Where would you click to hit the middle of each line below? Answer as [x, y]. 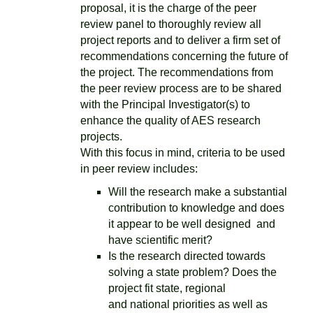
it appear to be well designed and [192, 224]
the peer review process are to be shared [181, 88]
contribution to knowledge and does [196, 208]
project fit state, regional [167, 288]
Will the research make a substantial [198, 192]
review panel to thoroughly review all [171, 24]
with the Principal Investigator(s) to [165, 104]
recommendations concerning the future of [184, 56]
